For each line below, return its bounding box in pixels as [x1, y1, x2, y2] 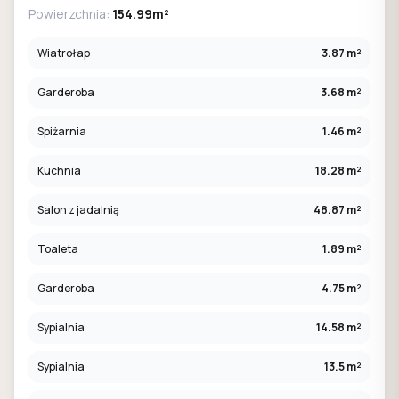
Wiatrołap [37, 45, 90, 61]
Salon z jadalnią [37, 202, 119, 217]
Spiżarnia [37, 124, 86, 139]
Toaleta [37, 241, 78, 256]
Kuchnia [37, 163, 81, 178]
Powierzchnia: [28, 5, 112, 22]
